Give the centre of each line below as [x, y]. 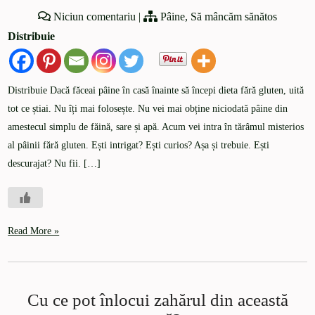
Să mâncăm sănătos [234, 17]
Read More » [34, 231]
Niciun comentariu [95, 17]
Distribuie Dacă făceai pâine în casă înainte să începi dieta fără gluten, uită [156, 91]
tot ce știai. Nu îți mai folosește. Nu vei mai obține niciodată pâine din [148, 109]
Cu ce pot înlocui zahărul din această [157, 300]
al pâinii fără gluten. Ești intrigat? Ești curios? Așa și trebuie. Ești [139, 146]
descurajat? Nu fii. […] [54, 164]
